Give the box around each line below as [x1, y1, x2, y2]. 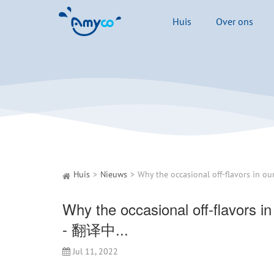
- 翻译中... [62, 218, 128, 240]
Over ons [216, 15, 253, 28]
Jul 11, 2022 [73, 246, 118, 257]
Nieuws [100, 169, 127, 180]
